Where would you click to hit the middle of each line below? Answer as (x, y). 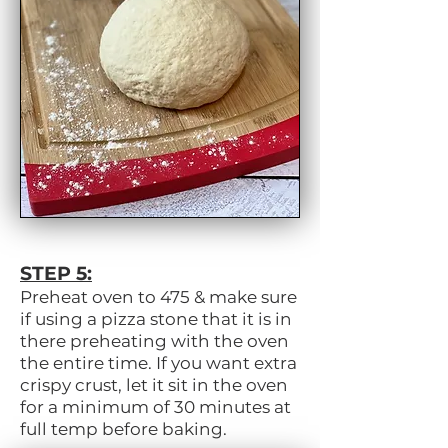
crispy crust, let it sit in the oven (154, 385)
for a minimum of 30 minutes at (155, 407)
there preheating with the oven (154, 341)
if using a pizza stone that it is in (156, 319)
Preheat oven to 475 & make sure (158, 297)
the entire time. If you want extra (158, 363)
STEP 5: (56, 274)
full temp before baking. (123, 429)
